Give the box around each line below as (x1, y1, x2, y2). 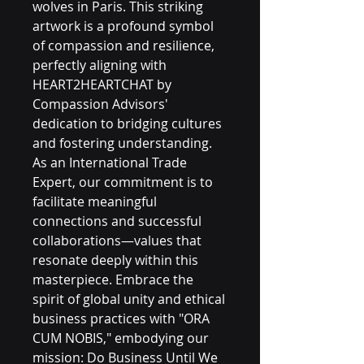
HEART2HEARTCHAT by (32, 76, 171, 93)
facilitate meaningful (32, 193, 157, 210)
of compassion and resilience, (32, 37, 214, 54)
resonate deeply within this (32, 251, 198, 269)
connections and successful (32, 212, 201, 230)
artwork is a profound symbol (32, 17, 214, 35)
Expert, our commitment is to (32, 173, 213, 191)
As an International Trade (32, 154, 187, 171)
